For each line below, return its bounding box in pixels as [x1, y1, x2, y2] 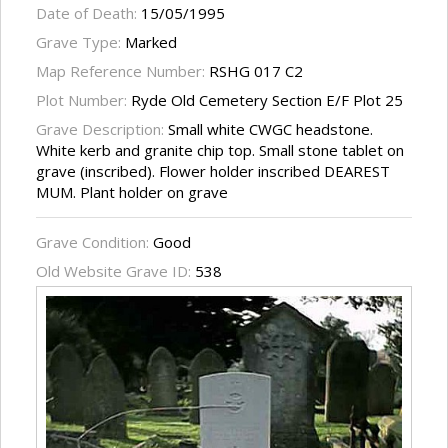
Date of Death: [36, 3, 141, 24]
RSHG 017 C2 [209, 61, 303, 82]
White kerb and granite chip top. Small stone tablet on [36, 140, 404, 161]
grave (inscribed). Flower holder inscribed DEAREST [36, 161, 390, 182]
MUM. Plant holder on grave [36, 182, 228, 203]
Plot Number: [36, 90, 131, 111]
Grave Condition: [36, 232, 153, 253]
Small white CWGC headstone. [168, 119, 373, 140]
